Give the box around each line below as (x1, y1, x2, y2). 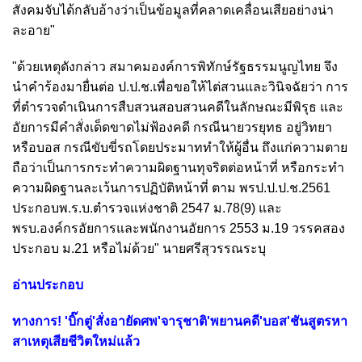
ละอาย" (12, 23, 55, 37)
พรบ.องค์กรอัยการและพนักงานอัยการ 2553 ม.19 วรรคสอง (12, 221, 345, 235)
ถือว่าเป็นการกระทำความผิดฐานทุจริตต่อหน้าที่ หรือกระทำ (12, 160, 344, 175)
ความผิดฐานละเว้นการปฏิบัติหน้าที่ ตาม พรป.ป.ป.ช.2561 (12, 180, 330, 195)
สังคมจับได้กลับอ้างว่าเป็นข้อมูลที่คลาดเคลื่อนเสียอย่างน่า (12, 2, 334, 17)
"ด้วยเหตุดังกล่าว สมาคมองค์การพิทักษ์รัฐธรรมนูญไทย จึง (12, 59, 338, 74)
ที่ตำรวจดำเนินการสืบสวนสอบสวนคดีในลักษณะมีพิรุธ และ (12, 99, 343, 114)
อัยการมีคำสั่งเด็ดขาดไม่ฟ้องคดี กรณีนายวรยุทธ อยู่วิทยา (12, 120, 332, 134)
